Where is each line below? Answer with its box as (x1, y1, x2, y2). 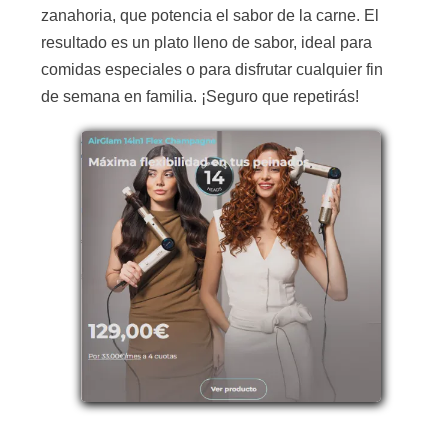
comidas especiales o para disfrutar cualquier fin (41, 61, 383, 79)
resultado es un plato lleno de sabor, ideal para (41, 34, 372, 52)
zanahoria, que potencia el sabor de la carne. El (41, 7, 379, 25)
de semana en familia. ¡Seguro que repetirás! (41, 88, 359, 106)
